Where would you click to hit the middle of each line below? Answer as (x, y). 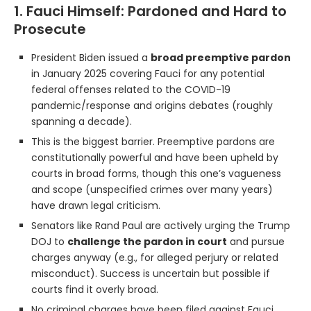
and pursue (256, 241)
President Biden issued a (91, 57)
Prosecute (50, 29)
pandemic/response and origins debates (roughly (152, 105)
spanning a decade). (82, 121)
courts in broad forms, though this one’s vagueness (156, 173)
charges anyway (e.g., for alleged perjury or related (155, 257)
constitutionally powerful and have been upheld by (155, 157)
